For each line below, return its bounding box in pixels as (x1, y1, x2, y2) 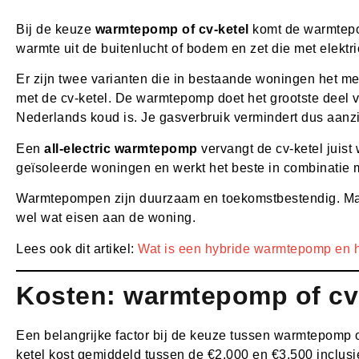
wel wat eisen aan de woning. (16, 211, 196, 225)
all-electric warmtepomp (44, 141, 198, 155)
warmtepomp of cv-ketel (95, 22, 249, 37)
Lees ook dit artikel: (16, 241, 138, 256)
